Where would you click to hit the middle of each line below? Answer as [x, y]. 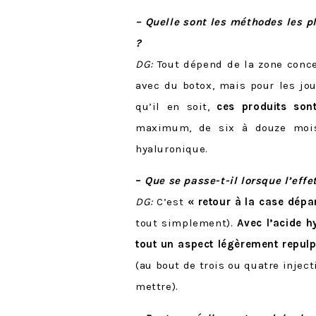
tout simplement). [187, 223]
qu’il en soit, [176, 106]
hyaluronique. [172, 148]
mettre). [157, 286]
